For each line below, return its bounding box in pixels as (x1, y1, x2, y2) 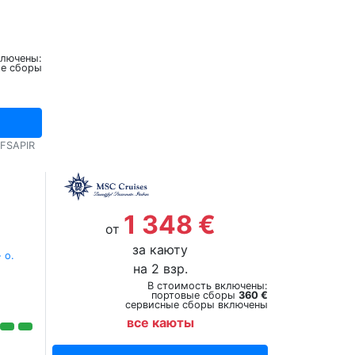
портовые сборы (151, 289, 239, 301)
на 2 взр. (132, 261, 188, 277)
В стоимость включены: (147, 280, 268, 292)
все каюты (126, 315, 194, 330)
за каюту (132, 242, 189, 258)
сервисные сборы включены (124, 299, 268, 311)
